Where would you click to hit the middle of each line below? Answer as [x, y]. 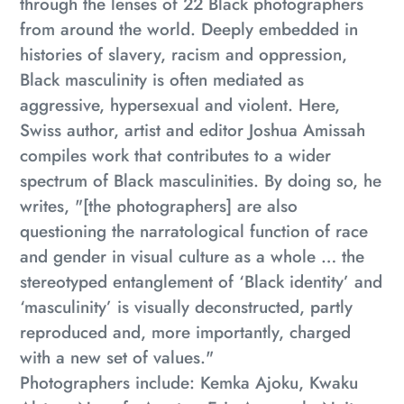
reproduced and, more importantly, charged [185, 333]
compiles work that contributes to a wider [175, 156]
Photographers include [105, 383]
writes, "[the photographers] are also [159, 207]
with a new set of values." [117, 358]
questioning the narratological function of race [194, 232]
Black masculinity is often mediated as [162, 80]
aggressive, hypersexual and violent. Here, [180, 106]
